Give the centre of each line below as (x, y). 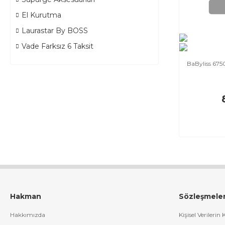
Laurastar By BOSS (55, 31)
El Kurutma (41, 15)
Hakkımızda (28, 215)
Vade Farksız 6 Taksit (58, 46)
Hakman (26, 197)
